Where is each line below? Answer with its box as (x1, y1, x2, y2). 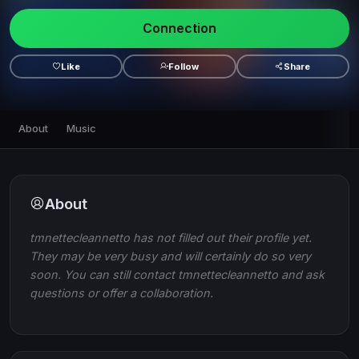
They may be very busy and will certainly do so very (30, 248, 311, 263)
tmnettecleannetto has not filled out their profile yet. (30, 230, 312, 244)
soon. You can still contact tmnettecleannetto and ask (30, 267, 325, 281)
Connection (143, 19, 216, 36)
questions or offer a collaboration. (30, 285, 213, 300)
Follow (168, 60, 200, 72)
